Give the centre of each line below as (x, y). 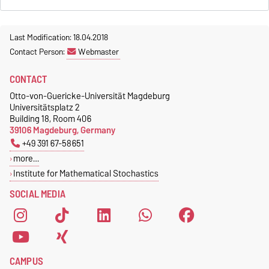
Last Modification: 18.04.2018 (59, 37)
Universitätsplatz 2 (45, 107)
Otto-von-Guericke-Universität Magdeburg (90, 95)
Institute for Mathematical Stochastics (86, 173)
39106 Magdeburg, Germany (62, 130)
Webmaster (98, 51)
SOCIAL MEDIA (38, 194)
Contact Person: (38, 51)
